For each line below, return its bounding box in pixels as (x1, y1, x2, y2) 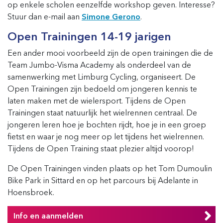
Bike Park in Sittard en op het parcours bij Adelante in (7, 175, 198, 185)
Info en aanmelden (13, 211, 83, 221)
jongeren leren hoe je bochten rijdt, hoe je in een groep (7, 119, 206, 129)
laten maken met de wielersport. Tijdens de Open (7, 96, 186, 106)
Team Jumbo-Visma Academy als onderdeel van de (7, 60, 191, 70)
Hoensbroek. (7, 187, 54, 197)
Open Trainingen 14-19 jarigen (7, 29, 171, 43)
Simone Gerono (82, 11, 140, 21)
